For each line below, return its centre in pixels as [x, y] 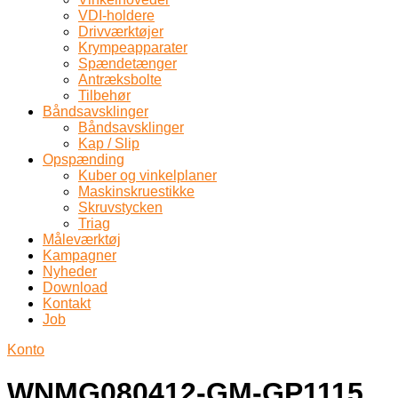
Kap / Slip [109, 143]
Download [75, 287]
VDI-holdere [116, 16]
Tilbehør [104, 96]
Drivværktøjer [121, 32]
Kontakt [67, 303]
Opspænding [84, 159]
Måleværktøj [82, 239]
